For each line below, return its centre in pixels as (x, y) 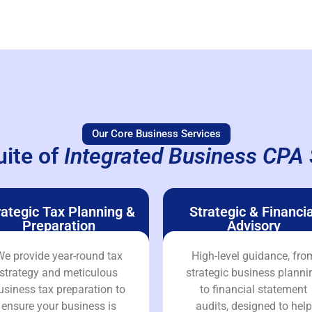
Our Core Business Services (156, 133)
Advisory (253, 225)
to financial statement (253, 289)
